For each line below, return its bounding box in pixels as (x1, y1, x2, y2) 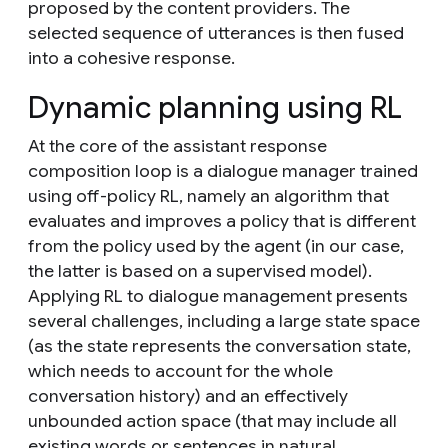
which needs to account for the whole (28, 360, 333, 383)
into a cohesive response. (28, 47, 235, 70)
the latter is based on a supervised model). (28, 260, 372, 283)
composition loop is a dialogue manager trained (28, 160, 418, 183)
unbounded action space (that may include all (28, 410, 397, 433)
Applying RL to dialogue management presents (28, 285, 408, 308)
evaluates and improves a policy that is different (28, 210, 416, 233)
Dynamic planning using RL (28, 89, 402, 128)
